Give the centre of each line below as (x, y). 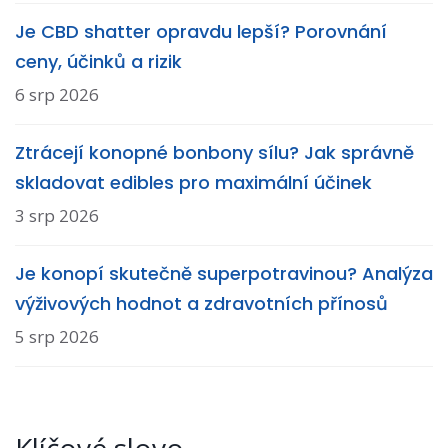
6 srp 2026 (57, 95)
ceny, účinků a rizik (98, 62)
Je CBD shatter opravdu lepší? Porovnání (201, 32)
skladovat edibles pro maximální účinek (193, 183)
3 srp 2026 (57, 216)
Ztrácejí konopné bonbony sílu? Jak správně (214, 153)
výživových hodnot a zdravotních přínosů (201, 304)
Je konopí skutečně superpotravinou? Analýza (224, 274)
